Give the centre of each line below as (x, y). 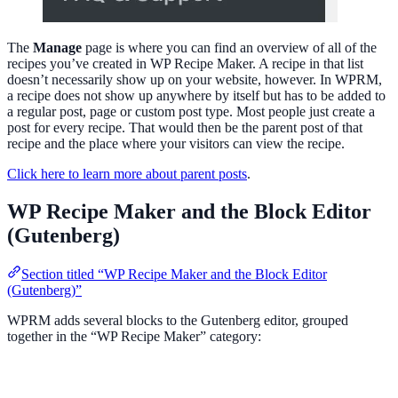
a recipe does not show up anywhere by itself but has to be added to (196, 95)
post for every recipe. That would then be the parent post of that (185, 127)
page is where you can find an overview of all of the (229, 47)
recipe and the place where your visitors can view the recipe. (176, 143)
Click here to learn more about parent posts (127, 173)
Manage (57, 47)
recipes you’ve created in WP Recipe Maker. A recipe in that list (185, 63)
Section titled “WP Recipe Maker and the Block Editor (174, 275)
